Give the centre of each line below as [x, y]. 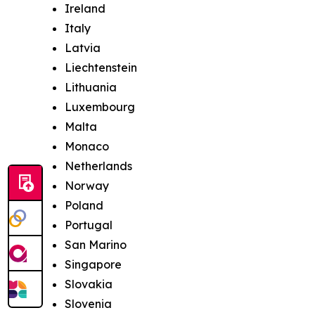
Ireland [85, 8]
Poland [84, 205]
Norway [87, 186]
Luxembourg [100, 107]
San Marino [96, 245]
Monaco [87, 146]
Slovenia [88, 304]
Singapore [93, 264]
